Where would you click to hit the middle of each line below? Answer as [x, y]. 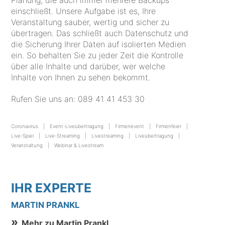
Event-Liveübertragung [77, 126]
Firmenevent [130, 126]
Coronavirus [25, 126]
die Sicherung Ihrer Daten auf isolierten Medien [99, 44]
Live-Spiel [23, 135]
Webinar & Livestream [79, 145]
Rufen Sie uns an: [45, 99]
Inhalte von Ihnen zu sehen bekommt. [81, 77]
